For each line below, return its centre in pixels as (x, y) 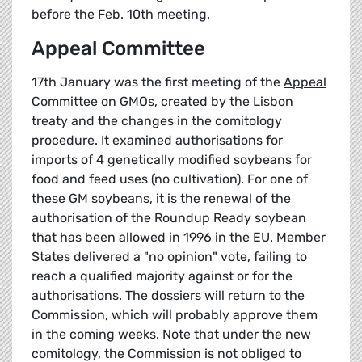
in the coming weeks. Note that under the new (171, 335)
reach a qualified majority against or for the (162, 276)
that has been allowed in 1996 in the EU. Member (179, 238)
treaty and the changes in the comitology (157, 121)
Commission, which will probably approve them (175, 315)
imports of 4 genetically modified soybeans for (172, 160)
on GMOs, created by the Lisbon (196, 102)
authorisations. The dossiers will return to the (168, 296)
